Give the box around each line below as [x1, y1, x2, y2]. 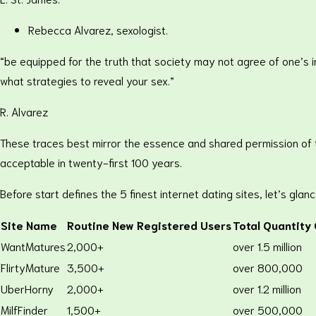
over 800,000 [233, 260, 303, 274]
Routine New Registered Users [67, 217, 231, 232]
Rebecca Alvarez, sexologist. [28, 22, 168, 37]
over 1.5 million [233, 238, 302, 253]
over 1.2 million [233, 281, 301, 296]
